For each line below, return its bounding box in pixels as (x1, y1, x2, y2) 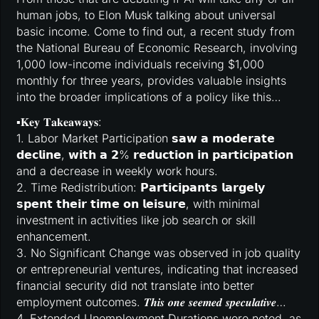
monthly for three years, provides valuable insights (16, 73, 287, 88)
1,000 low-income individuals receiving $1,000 (16, 56, 265, 71)
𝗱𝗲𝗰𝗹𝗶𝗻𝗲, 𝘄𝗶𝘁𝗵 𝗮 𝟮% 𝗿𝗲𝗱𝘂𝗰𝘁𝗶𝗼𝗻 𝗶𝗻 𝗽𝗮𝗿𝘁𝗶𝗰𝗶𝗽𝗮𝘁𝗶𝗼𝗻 (16, 147, 294, 162)
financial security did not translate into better (16, 278, 255, 293)
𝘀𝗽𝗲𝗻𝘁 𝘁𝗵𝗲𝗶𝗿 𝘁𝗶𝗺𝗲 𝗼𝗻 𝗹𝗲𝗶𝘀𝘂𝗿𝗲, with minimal (16, 197, 261, 211)
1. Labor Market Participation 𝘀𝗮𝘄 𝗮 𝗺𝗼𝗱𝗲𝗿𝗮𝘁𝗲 (16, 131, 276, 146)
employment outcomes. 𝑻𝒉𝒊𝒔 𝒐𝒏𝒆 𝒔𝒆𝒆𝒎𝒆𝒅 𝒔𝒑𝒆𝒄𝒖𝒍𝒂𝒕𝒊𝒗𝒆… (16, 295, 287, 310)
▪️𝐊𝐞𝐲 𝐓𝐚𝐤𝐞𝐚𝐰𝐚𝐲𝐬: (16, 115, 103, 130)
